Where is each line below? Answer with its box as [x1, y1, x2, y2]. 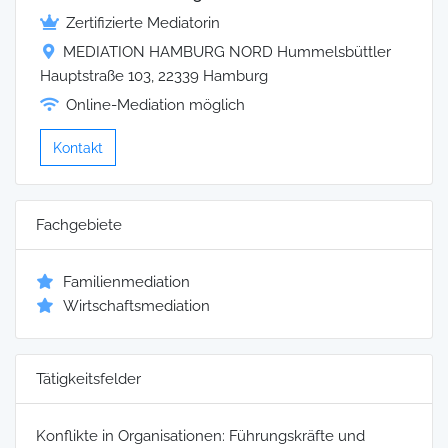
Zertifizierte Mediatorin [66, 14, 220, 33]
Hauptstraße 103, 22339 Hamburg [40, 67, 268, 86]
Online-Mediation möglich [66, 96, 245, 115]
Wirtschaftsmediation [63, 296, 210, 315]
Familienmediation [63, 272, 190, 291]
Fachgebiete [36, 215, 122, 234]
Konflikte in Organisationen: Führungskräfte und [36, 426, 365, 445]
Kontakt [53, 139, 103, 157]
